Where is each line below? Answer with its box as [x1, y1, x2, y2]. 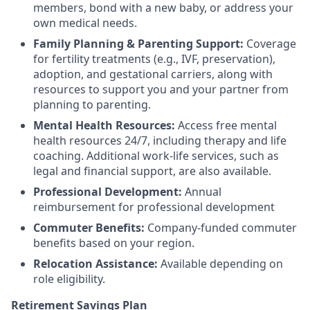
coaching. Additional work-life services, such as [33, 148, 279, 163]
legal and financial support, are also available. [33, 163, 271, 179]
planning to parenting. [33, 97, 151, 112]
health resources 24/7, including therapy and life [33, 133, 286, 148]
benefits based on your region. [33, 235, 194, 250]
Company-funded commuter [145, 220, 297, 235]
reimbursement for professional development [33, 199, 275, 215]
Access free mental [175, 118, 277, 133]
